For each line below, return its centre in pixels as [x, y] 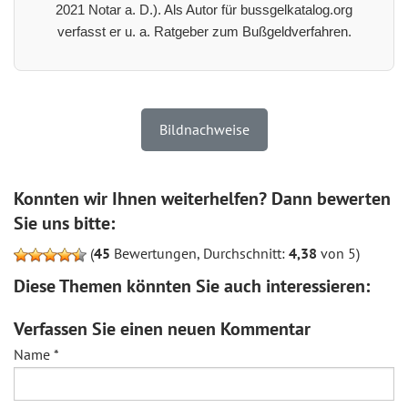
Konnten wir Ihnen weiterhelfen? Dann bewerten [202, 198]
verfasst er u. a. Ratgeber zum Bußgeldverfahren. [204, 31]
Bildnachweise [204, 129]
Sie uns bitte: [64, 223]
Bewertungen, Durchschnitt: [199, 253]
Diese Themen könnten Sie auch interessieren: [192, 286]
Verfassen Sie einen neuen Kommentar [162, 328]
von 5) [338, 253]
